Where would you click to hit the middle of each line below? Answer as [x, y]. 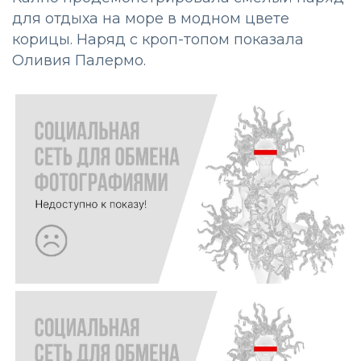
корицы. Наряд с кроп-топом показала [158, 40]
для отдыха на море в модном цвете [151, 19]
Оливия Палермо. [79, 61]
